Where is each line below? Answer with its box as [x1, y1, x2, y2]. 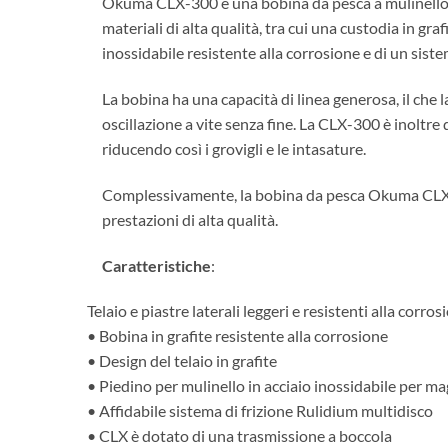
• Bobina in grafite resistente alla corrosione [87, 326, 388, 346]
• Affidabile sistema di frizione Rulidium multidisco [87, 401, 433, 421]
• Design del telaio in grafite [87, 351, 277, 371]
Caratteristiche [102, 255, 211, 275]
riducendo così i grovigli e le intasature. [102, 139, 366, 159]
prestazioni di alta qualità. [102, 209, 278, 229]
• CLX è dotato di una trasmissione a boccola [87, 426, 392, 446]
